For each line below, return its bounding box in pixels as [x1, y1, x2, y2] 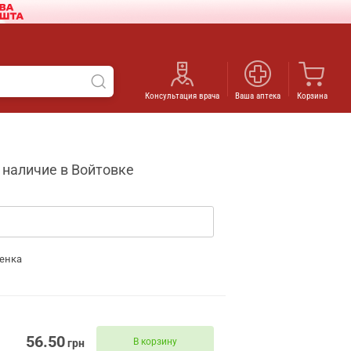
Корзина [296, 90, 327, 101]
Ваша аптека [235, 90, 280, 101]
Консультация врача [145, 90, 219, 101]
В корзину [132, 335, 177, 347]
